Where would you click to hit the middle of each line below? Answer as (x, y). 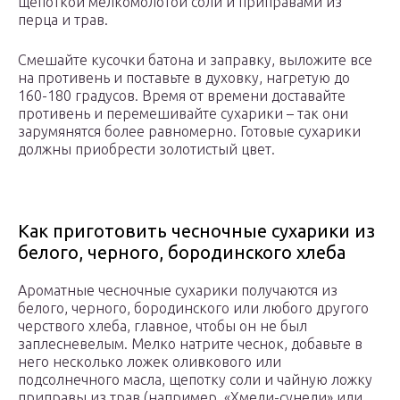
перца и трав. (63, 20)
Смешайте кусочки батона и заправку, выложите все (195, 60)
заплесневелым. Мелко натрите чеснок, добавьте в (190, 344)
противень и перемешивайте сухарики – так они (183, 114)
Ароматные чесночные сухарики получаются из (178, 291)
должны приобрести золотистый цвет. (146, 150)
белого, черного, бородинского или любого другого (193, 308)
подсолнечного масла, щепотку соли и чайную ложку (195, 380)
